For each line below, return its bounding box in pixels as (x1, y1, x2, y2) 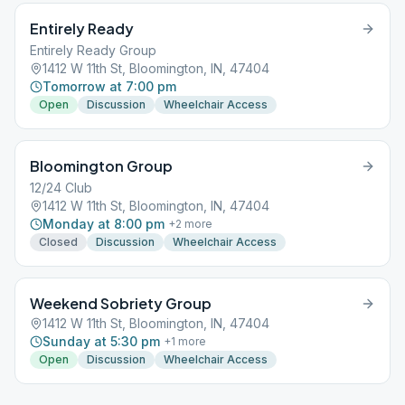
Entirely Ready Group (30, 42, 156, 58)
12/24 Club (30, 180, 92, 195)
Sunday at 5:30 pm (42, 334, 160, 349)
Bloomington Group (30, 156, 173, 175)
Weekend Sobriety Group (30, 294, 212, 313)
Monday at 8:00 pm (42, 216, 165, 231)
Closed (39, 235, 78, 249)
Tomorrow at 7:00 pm (42, 79, 176, 94)
